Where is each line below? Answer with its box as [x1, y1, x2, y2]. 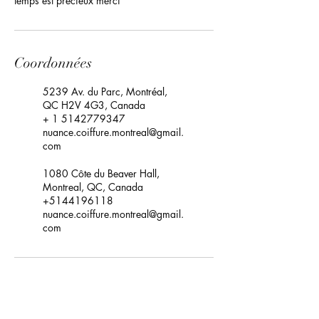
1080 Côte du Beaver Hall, [43, 166, 159, 180]
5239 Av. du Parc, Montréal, [43, 84, 167, 98]
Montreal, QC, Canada [43, 179, 143, 194]
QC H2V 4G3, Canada [43, 98, 145, 112]
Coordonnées [14, 53, 92, 72]
